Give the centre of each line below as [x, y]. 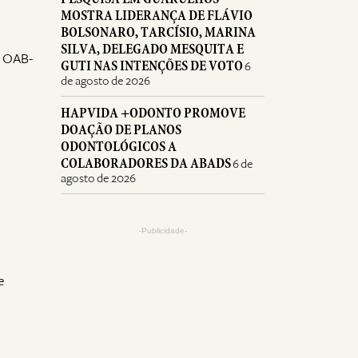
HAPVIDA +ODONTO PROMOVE [153, 113]
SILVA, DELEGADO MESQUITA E [152, 49]
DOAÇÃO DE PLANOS [121, 130]
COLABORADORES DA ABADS [146, 163]
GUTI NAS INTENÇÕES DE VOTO [152, 66]
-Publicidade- [163, 231]
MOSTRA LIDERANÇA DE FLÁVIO [157, 16]
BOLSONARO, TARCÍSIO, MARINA [158, 32]
